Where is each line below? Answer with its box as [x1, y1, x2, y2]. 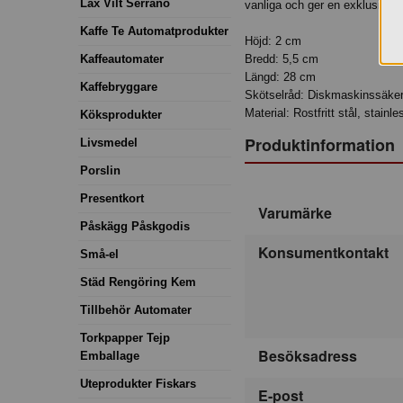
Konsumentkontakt [258, 242, 389, 264]
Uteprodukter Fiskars [80, 376, 196, 390]
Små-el [80, 246, 119, 261]
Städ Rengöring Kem [80, 274, 196, 289]
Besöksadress [258, 345, 357, 367]
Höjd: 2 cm [245, 34, 301, 49]
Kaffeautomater [80, 51, 164, 66]
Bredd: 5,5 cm [245, 52, 318, 67]
